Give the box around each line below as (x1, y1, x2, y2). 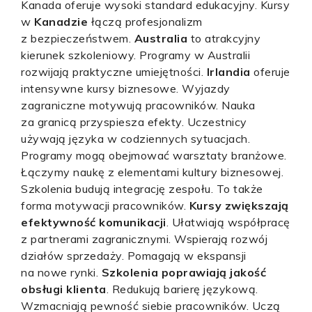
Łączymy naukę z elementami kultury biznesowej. (21, 165, 283, 179)
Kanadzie (34, 15, 88, 29)
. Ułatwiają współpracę (166, 215, 290, 229)
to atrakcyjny (187, 31, 260, 45)
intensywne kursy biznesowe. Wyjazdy (21, 81, 231, 95)
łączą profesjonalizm (88, 15, 203, 29)
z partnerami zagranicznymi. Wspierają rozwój (21, 232, 267, 246)
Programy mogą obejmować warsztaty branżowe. (21, 148, 287, 162)
